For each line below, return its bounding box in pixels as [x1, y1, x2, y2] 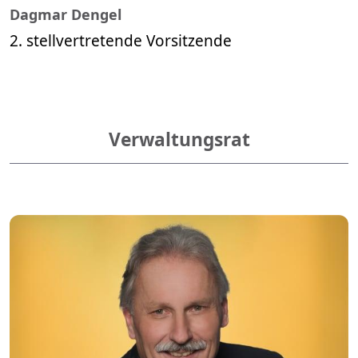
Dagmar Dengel [10, 4, 121, 24]
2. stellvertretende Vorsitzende [10, 30, 232, 51]
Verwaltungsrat [108, 126, 250, 152]
